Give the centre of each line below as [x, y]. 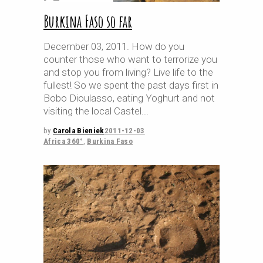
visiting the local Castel [92, 111]
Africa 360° [63, 141]
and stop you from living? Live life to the [128, 73]
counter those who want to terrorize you [130, 60]
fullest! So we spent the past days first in [131, 85]
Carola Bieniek [78, 131]
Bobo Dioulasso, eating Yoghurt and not [129, 98]
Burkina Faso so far [88, 22]
